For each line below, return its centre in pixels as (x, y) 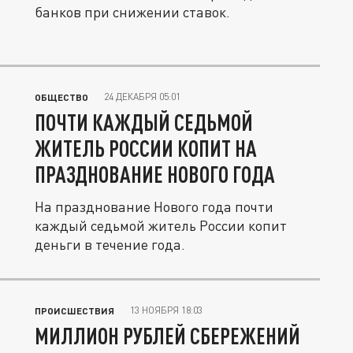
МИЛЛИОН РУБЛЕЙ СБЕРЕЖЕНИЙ (167, 336)
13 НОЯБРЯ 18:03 (166, 310)
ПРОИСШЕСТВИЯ (74, 310)
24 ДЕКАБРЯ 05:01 (142, 97)
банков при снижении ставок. (132, 12)
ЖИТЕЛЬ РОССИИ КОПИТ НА (146, 148)
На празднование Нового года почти (154, 206)
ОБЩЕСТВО (61, 97)
